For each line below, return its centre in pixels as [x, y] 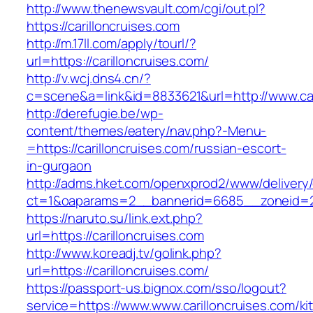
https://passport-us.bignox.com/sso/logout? [156, 288]
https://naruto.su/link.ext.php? [115, 218]
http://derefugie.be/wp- [95, 114]
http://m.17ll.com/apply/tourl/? [111, 44]
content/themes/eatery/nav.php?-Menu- [147, 131]
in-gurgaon [59, 166]
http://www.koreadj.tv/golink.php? [124, 253]
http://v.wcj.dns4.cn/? [89, 79]
